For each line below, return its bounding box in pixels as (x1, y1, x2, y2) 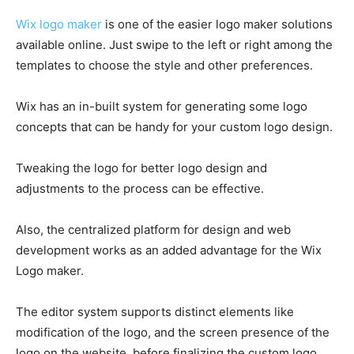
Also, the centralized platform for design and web (16, 221, 291, 237)
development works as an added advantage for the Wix (16, 242, 322, 258)
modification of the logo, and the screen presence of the (16, 324, 330, 340)
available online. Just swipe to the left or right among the (16, 36, 333, 52)
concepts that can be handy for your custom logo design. (16, 119, 333, 134)
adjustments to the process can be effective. (16, 180, 264, 196)
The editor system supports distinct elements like (16, 303, 294, 319)
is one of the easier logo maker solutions (102, 16, 333, 32)
